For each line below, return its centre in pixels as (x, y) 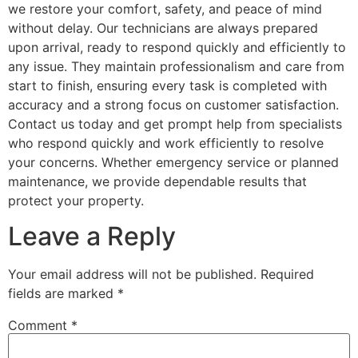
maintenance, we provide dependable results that (157, 181)
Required (287, 274)
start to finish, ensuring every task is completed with (167, 85)
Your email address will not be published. (132, 274)
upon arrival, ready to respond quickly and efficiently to (177, 47)
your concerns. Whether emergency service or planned (173, 162)
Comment (40, 325)
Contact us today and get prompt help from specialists (175, 123)
